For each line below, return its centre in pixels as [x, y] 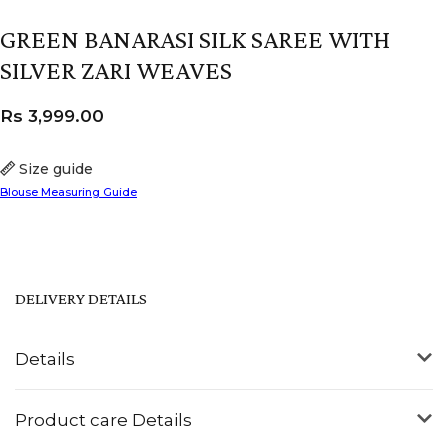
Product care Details [103, 419]
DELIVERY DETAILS [81, 298]
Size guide [56, 168]
